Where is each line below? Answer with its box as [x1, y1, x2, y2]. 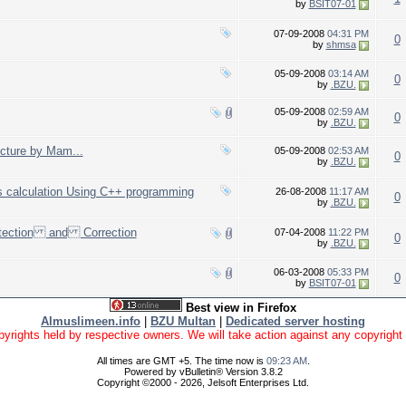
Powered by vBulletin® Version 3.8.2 [123, 366, 283, 377]
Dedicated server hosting [226, 314, 365, 328]
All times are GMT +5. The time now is [96, 355, 266, 366]
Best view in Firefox [186, 301, 296, 314]
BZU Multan [150, 314, 216, 328]
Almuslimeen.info [41, 314, 140, 328]
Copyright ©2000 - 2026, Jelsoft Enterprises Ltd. [97, 377, 309, 388]
